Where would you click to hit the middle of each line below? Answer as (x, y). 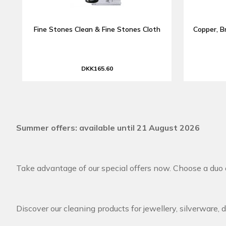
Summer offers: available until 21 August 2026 (108, 128)
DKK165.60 (97, 68)
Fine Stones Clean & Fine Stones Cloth (97, 29)
